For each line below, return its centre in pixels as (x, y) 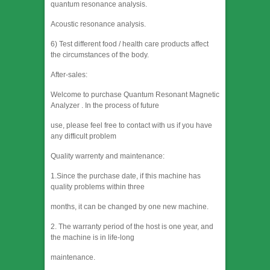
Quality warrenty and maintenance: (108, 156)
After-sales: (69, 75)
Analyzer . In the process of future (105, 106)
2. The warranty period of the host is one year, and (132, 227)
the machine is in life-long (93, 238)
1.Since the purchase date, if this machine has (126, 176)
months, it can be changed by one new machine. (130, 207)
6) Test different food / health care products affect (130, 44)
